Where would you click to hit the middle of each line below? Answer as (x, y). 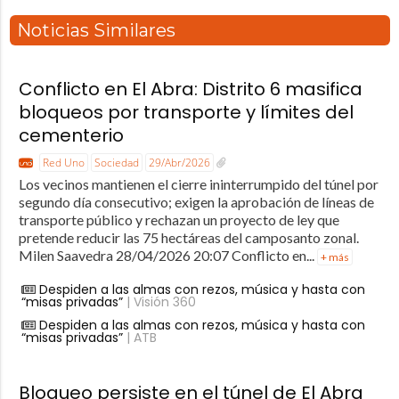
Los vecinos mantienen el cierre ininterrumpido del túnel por (198, 183)
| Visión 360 (159, 301)
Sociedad (116, 163)
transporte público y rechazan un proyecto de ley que (179, 219)
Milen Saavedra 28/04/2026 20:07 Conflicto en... (167, 255)
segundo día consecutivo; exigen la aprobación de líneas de (196, 201)
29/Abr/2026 (179, 163)
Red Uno (63, 163)
